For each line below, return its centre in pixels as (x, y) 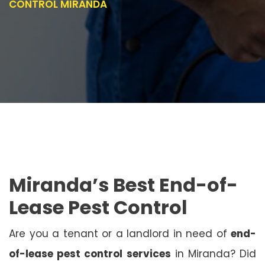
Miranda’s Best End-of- (123, 185)
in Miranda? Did (213, 253)
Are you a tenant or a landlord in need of (120, 233)
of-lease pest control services (90, 253)
